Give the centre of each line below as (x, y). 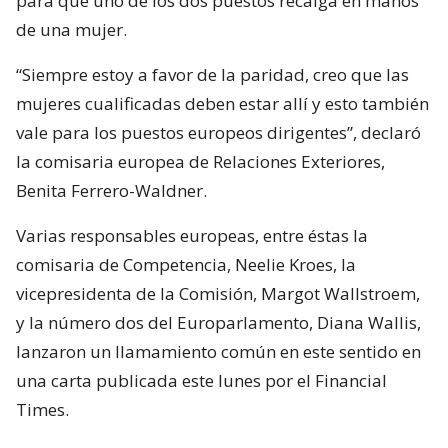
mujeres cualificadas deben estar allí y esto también (222, 103)
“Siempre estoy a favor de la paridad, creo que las (212, 74)
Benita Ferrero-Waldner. (111, 190)
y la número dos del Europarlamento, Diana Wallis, (218, 322)
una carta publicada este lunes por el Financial (201, 380)
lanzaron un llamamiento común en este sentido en (218, 351)
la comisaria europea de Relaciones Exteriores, (200, 161)
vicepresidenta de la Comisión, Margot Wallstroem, (218, 293)
